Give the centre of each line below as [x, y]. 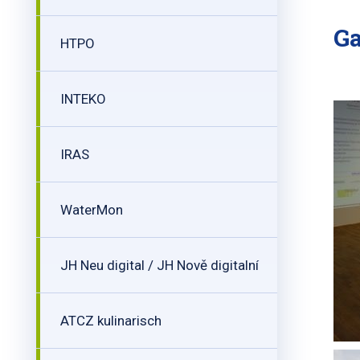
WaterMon [92, 210]
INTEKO [83, 99]
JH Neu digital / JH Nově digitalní [160, 265]
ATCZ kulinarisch [111, 321]
